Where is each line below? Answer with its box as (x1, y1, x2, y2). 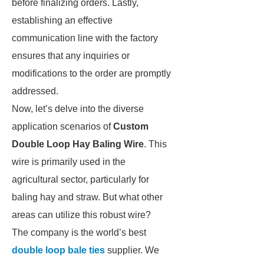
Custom (113, 121, 148, 131)
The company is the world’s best (12, 227, 146, 237)
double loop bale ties (12, 245, 105, 255)
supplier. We (105, 245, 159, 255)
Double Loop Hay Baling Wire (12, 139, 144, 149)
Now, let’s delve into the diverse (12, 104, 144, 114)
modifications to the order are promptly (12, 68, 171, 78)
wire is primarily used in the (12, 157, 126, 167)
